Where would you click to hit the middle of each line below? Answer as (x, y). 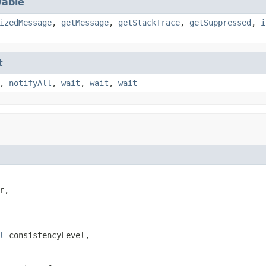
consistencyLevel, (47, 235)
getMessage (85, 22)
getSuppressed (220, 22)
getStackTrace (149, 22)
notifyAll (30, 83)
